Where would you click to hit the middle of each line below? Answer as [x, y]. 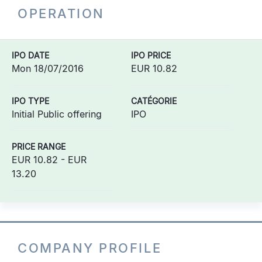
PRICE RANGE [39, 146]
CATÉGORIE [154, 101]
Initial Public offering [57, 114]
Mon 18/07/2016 [48, 68]
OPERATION [61, 13]
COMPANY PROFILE [90, 248]
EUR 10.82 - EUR [49, 160]
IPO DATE [30, 55]
